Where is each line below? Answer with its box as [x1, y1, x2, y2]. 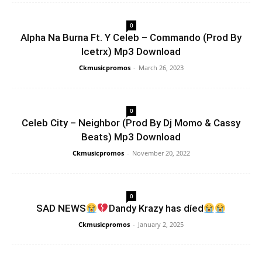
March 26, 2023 [138, 63, 184, 72]
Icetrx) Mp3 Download [81, 46, 181, 57]
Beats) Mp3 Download [81, 131, 181, 143]
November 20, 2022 [132, 149, 190, 157]
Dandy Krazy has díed [108, 202, 204, 214]
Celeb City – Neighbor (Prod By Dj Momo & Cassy [22, 117, 240, 129]
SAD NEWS [36, 202, 86, 214]
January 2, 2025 [138, 220, 184, 229]
